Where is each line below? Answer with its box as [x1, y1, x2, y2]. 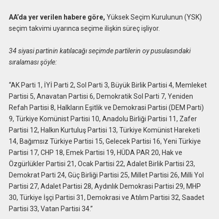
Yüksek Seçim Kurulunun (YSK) [105, 13, 202, 21]
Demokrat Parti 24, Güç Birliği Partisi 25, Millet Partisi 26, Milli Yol [8, 171, 204, 179]
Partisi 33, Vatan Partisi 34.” [8, 205, 93, 213]
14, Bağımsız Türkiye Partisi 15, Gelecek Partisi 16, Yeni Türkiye [8, 137, 201, 146]
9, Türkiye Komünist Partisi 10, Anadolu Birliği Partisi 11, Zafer [8, 115, 197, 123]
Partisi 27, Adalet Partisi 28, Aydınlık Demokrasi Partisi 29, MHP [8, 182, 201, 191]
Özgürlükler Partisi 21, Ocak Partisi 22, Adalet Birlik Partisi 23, [8, 160, 195, 168]
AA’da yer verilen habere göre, [8, 13, 105, 21]
